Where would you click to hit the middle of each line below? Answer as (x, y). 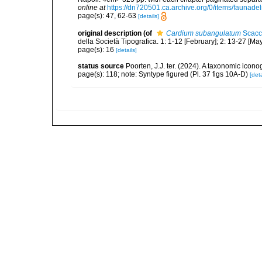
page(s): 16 (97, 50)
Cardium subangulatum (204, 34)
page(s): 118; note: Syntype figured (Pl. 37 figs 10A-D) (164, 75)
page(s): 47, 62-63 (108, 16)
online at (92, 8)
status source (101, 66)
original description (110, 34)
